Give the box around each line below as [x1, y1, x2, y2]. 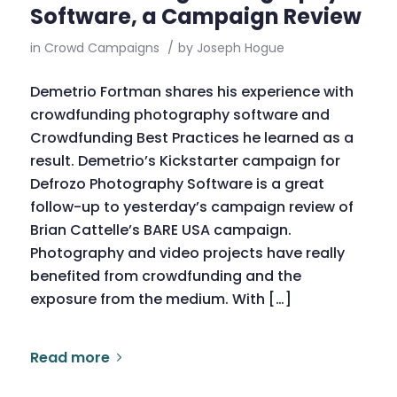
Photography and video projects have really [29, 242, 345, 263]
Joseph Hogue [196, 39, 284, 58]
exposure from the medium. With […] [29, 288, 292, 309]
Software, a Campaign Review [29, 2, 362, 32]
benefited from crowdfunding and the [29, 265, 301, 286]
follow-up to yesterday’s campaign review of [29, 196, 354, 217]
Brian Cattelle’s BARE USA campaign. [29, 219, 292, 240]
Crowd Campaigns [43, 39, 160, 58]
